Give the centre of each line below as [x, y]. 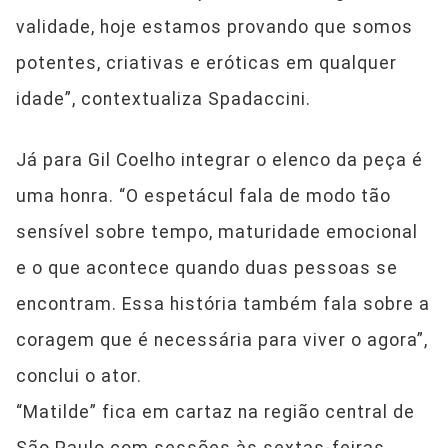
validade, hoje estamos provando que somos [214, 27]
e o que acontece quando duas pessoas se [207, 268]
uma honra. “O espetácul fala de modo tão [203, 196]
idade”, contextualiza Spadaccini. [163, 99]
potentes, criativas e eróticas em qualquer [206, 63]
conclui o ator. [79, 376]
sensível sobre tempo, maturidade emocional [217, 232]
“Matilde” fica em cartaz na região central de [215, 412]
